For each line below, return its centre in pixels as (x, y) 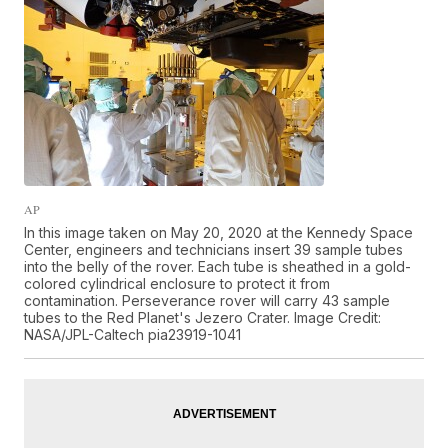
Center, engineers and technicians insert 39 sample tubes (214, 250)
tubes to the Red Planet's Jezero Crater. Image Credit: (203, 318)
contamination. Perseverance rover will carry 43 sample (207, 301)
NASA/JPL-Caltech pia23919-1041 (133, 335)
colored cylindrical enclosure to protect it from (177, 284)
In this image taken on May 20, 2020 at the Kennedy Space (219, 233)
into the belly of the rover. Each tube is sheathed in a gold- (218, 267)
